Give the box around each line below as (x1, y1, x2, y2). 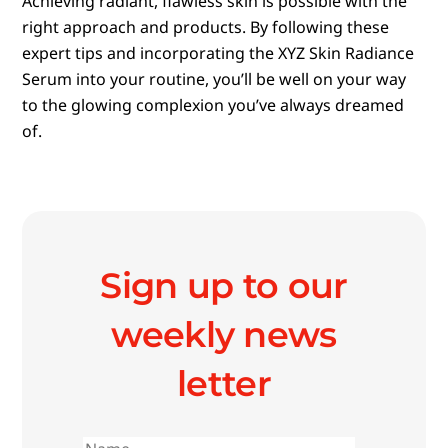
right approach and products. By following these (22, 15, 390, 38)
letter (177, 362, 271, 406)
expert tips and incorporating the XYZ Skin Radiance (22, 41, 415, 64)
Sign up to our (100, 264, 348, 308)
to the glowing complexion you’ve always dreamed (22, 93, 405, 116)
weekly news (111, 313, 337, 357)
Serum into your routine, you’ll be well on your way (22, 67, 407, 90)
